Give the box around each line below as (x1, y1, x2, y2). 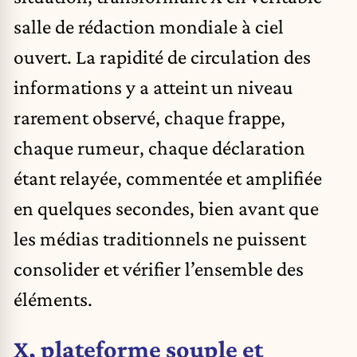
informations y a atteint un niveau (14, 75, 293, 98)
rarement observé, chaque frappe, (14, 105, 285, 128)
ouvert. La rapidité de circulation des (14, 45, 311, 68)
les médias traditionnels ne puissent (14, 226, 306, 249)
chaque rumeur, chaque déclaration (14, 135, 305, 159)
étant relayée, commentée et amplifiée (14, 166, 322, 189)
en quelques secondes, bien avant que (14, 196, 319, 219)
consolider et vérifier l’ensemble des (14, 257, 304, 280)
